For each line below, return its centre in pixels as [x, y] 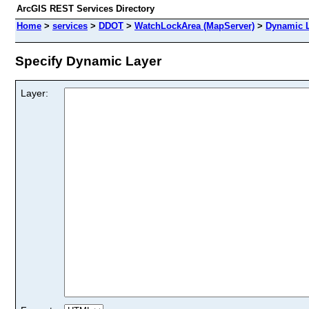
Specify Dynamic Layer [88, 61]
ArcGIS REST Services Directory [86, 9]
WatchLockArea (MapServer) [195, 26]
